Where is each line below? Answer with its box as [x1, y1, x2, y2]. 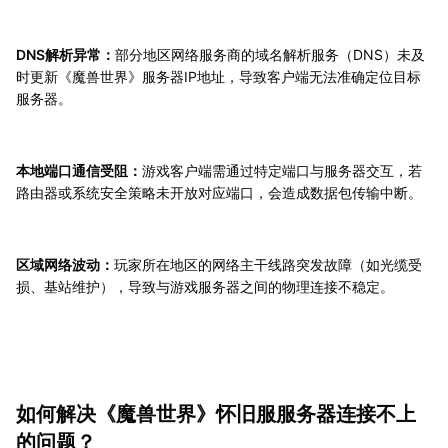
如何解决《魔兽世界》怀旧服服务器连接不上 [16, 402, 416, 427]
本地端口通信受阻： [16, 162, 142, 180]
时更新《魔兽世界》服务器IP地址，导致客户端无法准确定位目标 [16, 68, 421, 86]
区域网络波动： [16, 256, 114, 274]
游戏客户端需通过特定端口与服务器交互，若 [142, 162, 422, 180]
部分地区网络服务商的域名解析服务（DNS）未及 [115, 46, 425, 64]
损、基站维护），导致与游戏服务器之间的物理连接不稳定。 [16, 278, 394, 296]
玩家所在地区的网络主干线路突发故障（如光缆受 [114, 256, 422, 274]
